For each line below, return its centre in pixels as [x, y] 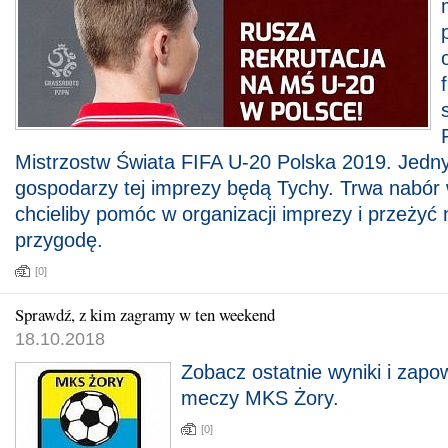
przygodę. [59, 240]
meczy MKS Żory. [260, 398]
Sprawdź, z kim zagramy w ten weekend [145, 314]
